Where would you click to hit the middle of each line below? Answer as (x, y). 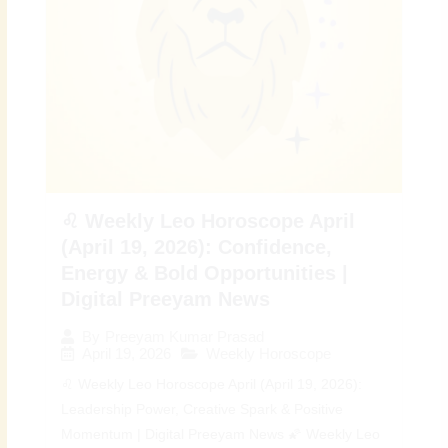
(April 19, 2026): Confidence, (197, 247)
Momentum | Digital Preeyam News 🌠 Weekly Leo (221, 435)
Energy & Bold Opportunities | (205, 273)
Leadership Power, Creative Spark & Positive (202, 410)
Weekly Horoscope (269, 354)
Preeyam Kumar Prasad (185, 337)
